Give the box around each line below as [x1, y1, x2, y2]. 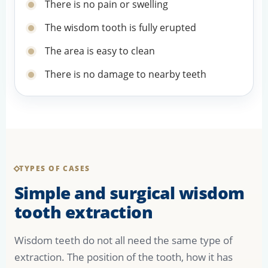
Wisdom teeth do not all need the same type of [14, 233, 233, 248]
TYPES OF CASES [19, 163, 90, 174]
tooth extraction [14, 200, 153, 224]
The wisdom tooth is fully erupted [45, 21, 196, 35]
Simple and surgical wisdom [14, 181, 245, 205]
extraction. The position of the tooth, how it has [14, 250, 233, 264]
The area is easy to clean [45, 44, 155, 58]
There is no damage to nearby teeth [45, 68, 206, 81]
